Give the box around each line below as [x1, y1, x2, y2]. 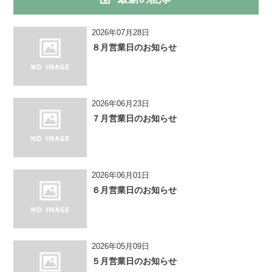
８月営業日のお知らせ [92, 42, 177, 52]
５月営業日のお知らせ [92, 256, 177, 266]
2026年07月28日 [92, 27, 150, 37]
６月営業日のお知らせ [92, 185, 177, 195]
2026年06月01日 [92, 170, 150, 180]
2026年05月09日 [92, 241, 150, 251]
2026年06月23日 [92, 99, 150, 109]
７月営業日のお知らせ [92, 114, 177, 124]
